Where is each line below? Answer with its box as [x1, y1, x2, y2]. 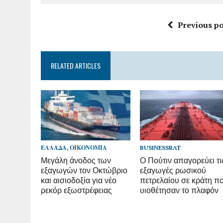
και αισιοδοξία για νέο [41, 173, 116, 186]
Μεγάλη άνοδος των [41, 153, 111, 166]
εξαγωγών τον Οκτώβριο [41, 163, 127, 176]
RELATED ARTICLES [51, 60, 101, 71]
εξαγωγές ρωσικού [140, 163, 207, 176]
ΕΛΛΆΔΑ [41, 143, 67, 151]
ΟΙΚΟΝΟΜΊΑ [70, 143, 107, 151]
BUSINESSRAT [140, 143, 181, 151]
